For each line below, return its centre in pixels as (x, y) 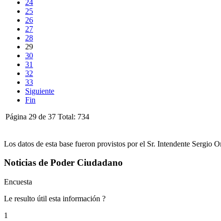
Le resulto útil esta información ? (55, 199)
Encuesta (18, 182)
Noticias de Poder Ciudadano (63, 163)
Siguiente (40, 91)
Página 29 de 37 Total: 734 (47, 116)
